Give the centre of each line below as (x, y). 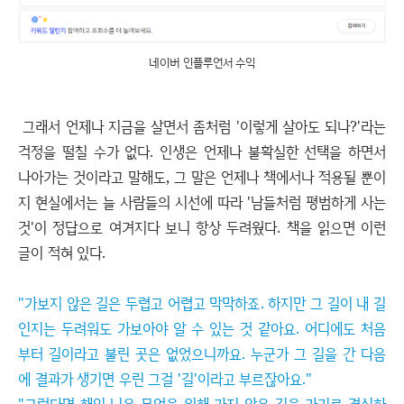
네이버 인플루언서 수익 (202, 63)
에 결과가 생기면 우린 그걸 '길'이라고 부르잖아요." (165, 379)
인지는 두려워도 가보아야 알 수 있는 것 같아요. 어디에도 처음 (202, 328)
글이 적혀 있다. (62, 252)
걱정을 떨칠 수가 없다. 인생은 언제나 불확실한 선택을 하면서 (202, 151)
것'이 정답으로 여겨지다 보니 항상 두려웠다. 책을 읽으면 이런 (202, 227)
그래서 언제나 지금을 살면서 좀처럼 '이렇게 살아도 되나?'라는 (202, 126)
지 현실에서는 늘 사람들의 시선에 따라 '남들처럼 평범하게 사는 (202, 202)
